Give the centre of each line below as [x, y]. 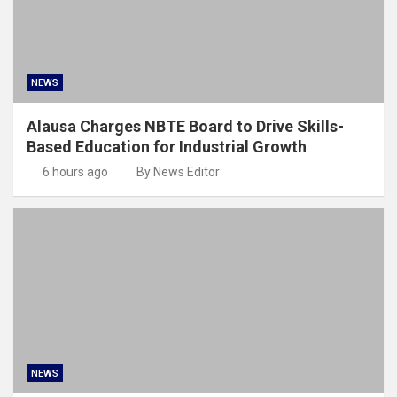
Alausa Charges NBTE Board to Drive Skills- [185, 126]
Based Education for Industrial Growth [167, 146]
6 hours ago [75, 171]
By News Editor [178, 171]
